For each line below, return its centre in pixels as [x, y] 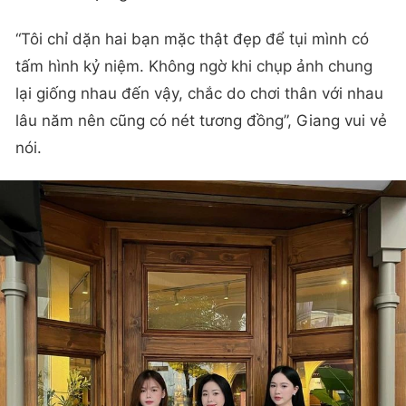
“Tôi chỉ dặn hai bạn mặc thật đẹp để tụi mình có [192, 39]
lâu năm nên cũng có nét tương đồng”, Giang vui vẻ [201, 121]
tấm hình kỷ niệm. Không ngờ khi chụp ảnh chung [194, 67]
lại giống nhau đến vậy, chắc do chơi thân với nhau [199, 94]
